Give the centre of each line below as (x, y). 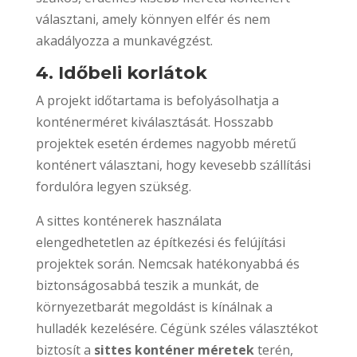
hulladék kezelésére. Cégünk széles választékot (177, 328)
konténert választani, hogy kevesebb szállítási (173, 165)
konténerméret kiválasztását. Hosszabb (154, 122)
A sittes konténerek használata (128, 220)
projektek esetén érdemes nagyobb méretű (166, 143)
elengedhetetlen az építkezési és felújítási (160, 242)
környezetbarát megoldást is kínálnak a (154, 306)
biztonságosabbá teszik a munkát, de (147, 285)
